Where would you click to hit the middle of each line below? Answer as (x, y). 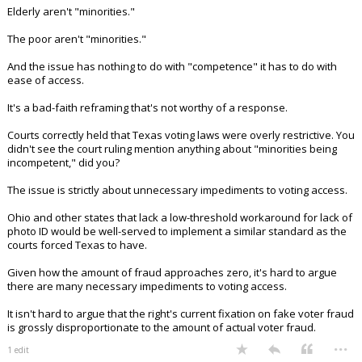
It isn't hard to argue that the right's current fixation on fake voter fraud (181, 314)
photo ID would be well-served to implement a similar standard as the (177, 231)
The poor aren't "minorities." (77, 39)
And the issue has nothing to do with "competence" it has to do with (172, 66)
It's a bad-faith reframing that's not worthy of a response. (147, 107)
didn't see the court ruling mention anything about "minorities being (172, 149)
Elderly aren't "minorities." (71, 11)
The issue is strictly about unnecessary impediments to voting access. (177, 190)
